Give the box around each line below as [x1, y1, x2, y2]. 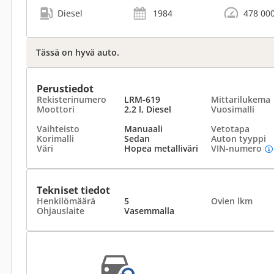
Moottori [37, 103, 75, 115]
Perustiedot [37, 82, 94, 95]
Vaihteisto [37, 123, 80, 135]
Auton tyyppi [211, 133, 266, 144]
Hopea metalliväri [124, 143, 198, 154]
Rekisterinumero [37, 94, 106, 105]
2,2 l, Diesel [124, 103, 171, 115]
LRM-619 [124, 94, 160, 105]
